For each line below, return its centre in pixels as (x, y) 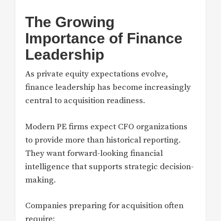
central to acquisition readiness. (85, 101)
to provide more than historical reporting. (103, 140)
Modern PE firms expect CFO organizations (106, 127)
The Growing (70, 22)
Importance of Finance (104, 38)
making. (41, 180)
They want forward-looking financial (94, 153)
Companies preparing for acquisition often (104, 206)
